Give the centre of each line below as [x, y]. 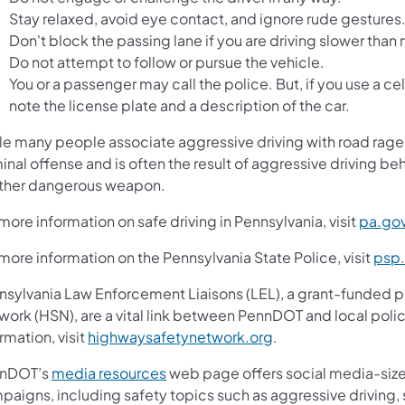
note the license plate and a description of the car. [179, 105]
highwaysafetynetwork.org [180, 336]
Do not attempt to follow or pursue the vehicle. [167, 61]
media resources [109, 372]
